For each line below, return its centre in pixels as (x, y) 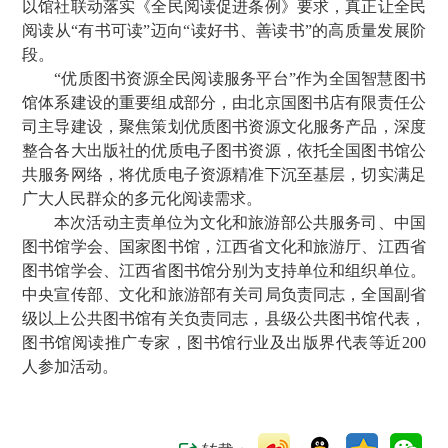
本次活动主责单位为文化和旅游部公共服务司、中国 (240, 222)
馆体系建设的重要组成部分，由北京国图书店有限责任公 (224, 102)
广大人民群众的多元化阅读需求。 (142, 198)
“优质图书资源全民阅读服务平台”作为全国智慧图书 (240, 78)
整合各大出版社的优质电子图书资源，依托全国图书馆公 (224, 150)
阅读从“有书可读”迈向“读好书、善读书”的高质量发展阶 (224, 30)
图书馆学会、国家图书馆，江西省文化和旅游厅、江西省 (224, 246)
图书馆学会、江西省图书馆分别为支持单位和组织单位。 (224, 270)
